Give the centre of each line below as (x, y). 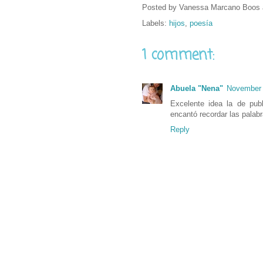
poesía (201, 23)
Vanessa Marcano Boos (220, 7)
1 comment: (178, 55)
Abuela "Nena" (197, 88)
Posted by (161, 7)
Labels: (156, 23)
